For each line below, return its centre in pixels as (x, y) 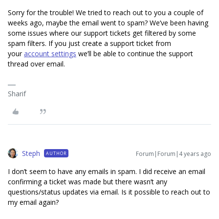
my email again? (33, 202)
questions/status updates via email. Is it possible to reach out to (109, 192)
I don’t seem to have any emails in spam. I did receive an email (107, 171)
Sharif (17, 93)
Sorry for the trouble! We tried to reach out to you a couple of (106, 12)
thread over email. (36, 64)
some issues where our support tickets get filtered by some (102, 33)
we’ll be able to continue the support (135, 53)
